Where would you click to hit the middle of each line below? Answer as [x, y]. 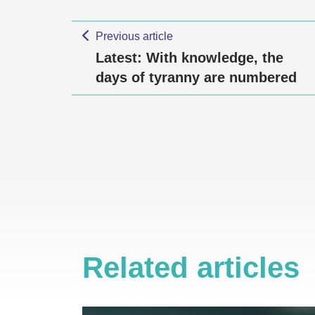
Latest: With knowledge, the [189, 58]
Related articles [191, 268]
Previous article [134, 36]
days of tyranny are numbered [196, 77]
